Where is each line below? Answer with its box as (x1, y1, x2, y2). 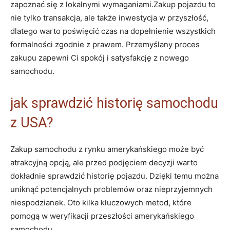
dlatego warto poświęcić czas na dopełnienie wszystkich (10, 26, 216, 36)
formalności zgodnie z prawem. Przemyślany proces (10, 39, 200, 49)
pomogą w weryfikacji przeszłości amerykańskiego (10, 210, 194, 221)
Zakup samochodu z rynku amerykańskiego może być (10, 144, 204, 154)
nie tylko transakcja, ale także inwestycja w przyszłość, (10, 12, 208, 23)
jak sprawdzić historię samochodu (10, 94, 218, 111)
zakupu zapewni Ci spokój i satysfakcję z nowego (10, 52, 189, 63)
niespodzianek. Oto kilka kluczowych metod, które (10, 197, 191, 207)
